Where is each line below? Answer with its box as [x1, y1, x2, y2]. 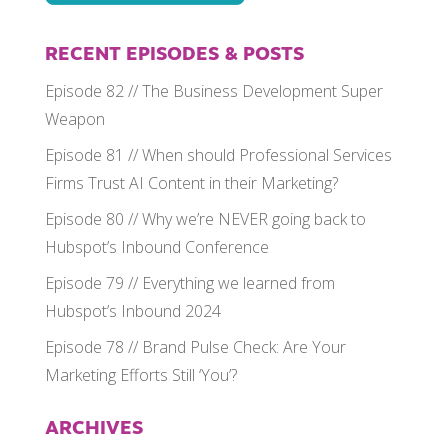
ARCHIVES [44, 419, 143, 439]
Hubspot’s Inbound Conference [44, 235, 269, 258]
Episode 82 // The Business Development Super [44, 79, 383, 102]
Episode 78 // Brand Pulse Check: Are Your [44, 335, 346, 358]
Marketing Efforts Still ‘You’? [44, 363, 237, 386]
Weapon [44, 107, 105, 130]
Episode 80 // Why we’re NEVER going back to [44, 207, 366, 230]
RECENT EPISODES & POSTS [44, 45, 304, 65]
